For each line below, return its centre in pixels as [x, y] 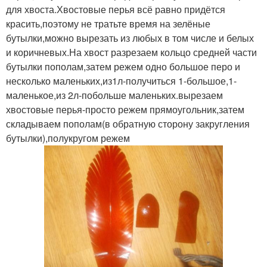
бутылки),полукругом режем [68, 138]
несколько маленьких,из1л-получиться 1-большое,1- [121, 81]
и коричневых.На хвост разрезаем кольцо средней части [131, 52]
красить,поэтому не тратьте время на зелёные [108, 24]
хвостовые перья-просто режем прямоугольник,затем [125, 109]
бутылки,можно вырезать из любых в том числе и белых [130, 38]
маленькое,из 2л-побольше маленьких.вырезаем [114, 95]
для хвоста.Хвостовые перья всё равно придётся [116, 9]
